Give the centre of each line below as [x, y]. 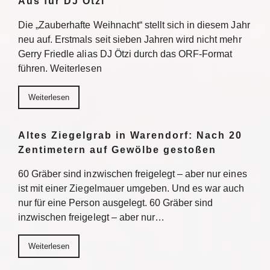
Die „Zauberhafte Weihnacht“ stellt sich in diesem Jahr [134, 25]
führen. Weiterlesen [60, 68]
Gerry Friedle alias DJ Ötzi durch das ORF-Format [125, 54]
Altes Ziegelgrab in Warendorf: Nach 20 [130, 135]
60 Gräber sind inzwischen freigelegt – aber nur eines [133, 174]
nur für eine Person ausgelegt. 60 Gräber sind [116, 203]
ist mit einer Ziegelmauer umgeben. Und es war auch [131, 188]
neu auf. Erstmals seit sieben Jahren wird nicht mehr [130, 39]
